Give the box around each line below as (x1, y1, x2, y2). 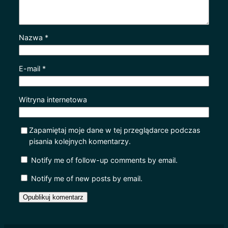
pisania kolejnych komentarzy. (28, 137, 131, 146)
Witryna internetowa (18, 95, 87, 104)
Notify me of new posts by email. (31, 174, 142, 183)
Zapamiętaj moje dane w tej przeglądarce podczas (28, 126, 200, 135)
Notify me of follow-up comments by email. (31, 155, 178, 164)
